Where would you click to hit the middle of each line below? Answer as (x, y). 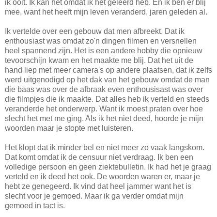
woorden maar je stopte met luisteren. (69, 128)
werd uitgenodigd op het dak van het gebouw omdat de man (107, 79)
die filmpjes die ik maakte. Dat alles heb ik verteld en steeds (107, 99)
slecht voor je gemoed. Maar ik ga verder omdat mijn (94, 196)
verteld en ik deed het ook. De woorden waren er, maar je (102, 176)
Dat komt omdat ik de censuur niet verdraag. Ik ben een (99, 157)
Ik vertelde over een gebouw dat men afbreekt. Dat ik (95, 31)
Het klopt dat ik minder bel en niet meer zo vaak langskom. (105, 147)
